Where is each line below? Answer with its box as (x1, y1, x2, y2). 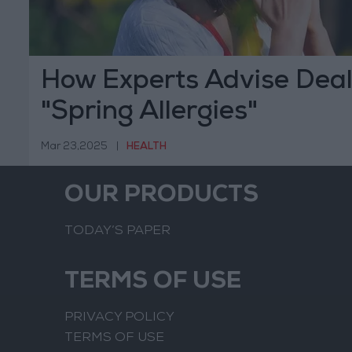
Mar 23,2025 (41, 141, 108, 152)
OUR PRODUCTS (64, 185, 258, 209)
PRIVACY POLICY (64, 311, 174, 325)
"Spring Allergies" (41, 100, 258, 126)
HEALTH (126, 141, 167, 152)
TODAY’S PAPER (64, 225, 170, 239)
